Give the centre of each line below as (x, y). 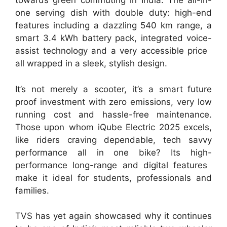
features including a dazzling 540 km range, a (113, 26)
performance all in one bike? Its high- (113, 152)
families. (32, 190)
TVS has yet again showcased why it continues (113, 216)
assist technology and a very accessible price (113, 51)
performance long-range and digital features (113, 165)
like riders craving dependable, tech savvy (113, 140)
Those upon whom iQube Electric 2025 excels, (113, 127)
